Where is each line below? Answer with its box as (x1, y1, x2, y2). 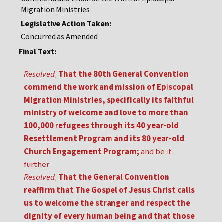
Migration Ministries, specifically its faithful (24, 94, 194, 107)
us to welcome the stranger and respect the (24, 197, 190, 210)
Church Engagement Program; (24, 146, 139, 158)
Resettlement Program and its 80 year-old (24, 133, 184, 145)
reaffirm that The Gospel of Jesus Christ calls (24, 184, 195, 197)
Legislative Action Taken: (21, 18, 111, 30)
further (24, 159, 49, 171)
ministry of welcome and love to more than (24, 107, 188, 119)
